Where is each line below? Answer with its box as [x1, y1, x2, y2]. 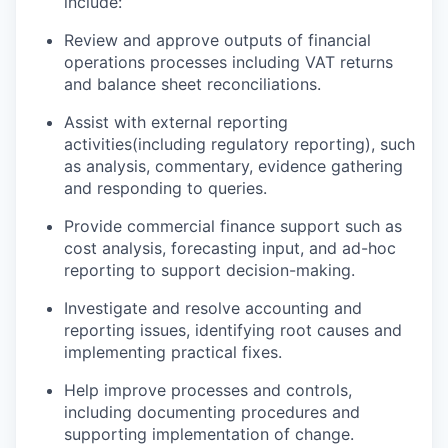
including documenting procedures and [64, 401, 360, 422]
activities [64, 133, 132, 154]
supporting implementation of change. [64, 423, 354, 444]
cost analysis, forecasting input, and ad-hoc [64, 237, 396, 258]
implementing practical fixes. [64, 341, 282, 362]
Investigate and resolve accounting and [64, 297, 362, 318]
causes [317, 319, 369, 340]
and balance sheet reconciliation [64, 73, 309, 94]
